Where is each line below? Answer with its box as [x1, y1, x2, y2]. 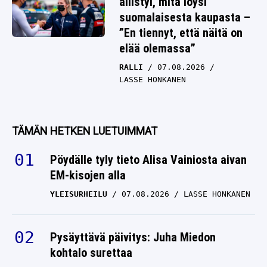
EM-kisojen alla [50, 168, 126, 183]
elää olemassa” [119, 41, 195, 56]
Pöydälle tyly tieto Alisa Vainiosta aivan [50, 153, 247, 167]
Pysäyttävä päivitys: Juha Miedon [50, 230, 216, 245]
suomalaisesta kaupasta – [119, 10, 250, 25]
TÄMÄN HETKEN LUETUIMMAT [12, 125, 157, 138]
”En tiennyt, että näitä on [119, 26, 243, 41]
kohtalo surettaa [50, 246, 132, 260]
